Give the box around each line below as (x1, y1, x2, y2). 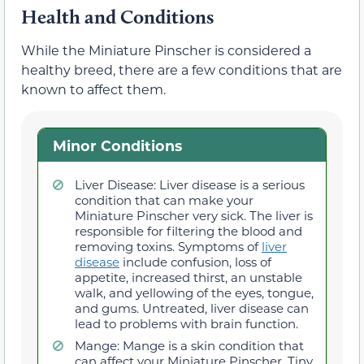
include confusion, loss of (119, 253, 271, 271)
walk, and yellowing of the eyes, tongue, (75, 284, 314, 301)
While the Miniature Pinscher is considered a (21, 41, 311, 59)
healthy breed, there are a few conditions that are (21, 61, 342, 79)
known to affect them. (21, 80, 166, 98)
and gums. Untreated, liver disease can (75, 300, 309, 317)
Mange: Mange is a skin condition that (75, 337, 304, 354)
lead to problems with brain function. (75, 315, 298, 332)
